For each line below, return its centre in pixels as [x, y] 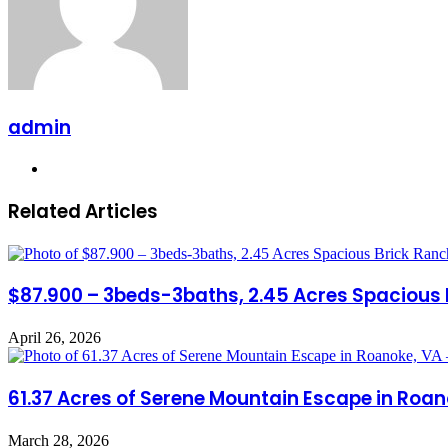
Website [72, 168]
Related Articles [83, 211]
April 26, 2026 [54, 338]
